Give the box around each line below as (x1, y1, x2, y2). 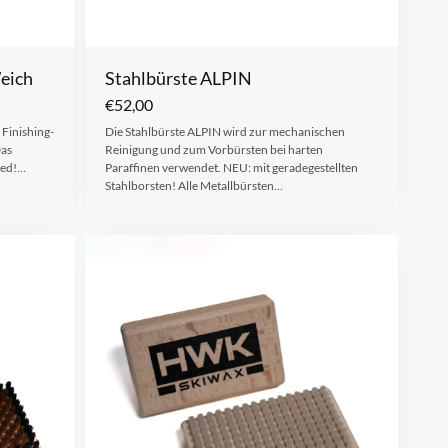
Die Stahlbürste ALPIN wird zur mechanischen (104, 123, 345, 139)
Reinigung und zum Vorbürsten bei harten (104, 141, 323, 157)
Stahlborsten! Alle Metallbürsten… (104, 177, 283, 193)
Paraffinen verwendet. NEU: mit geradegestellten (104, 159, 358, 175)
